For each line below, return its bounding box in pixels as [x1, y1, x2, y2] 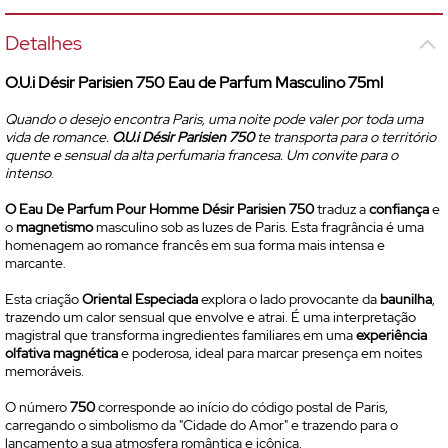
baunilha [380, 290, 432, 308]
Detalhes [5, 30, 82, 56]
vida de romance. [5, 128, 112, 146]
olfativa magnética [5, 344, 118, 362]
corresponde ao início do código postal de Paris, [95, 398, 388, 416]
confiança [369, 200, 432, 218]
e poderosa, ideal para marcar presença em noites [118, 344, 422, 362]
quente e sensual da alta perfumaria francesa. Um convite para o [5, 146, 398, 164]
